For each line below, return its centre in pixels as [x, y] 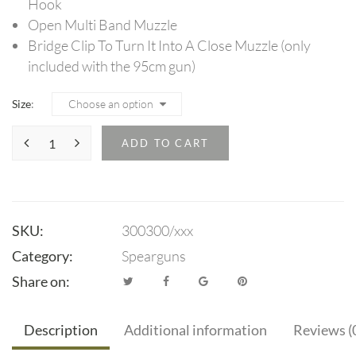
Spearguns [154, 256]
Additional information [195, 330]
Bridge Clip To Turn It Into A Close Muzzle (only [169, 45]
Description [61, 330]
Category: [43, 256]
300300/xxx [157, 230]
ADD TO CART [166, 143]
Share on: [41, 281]
